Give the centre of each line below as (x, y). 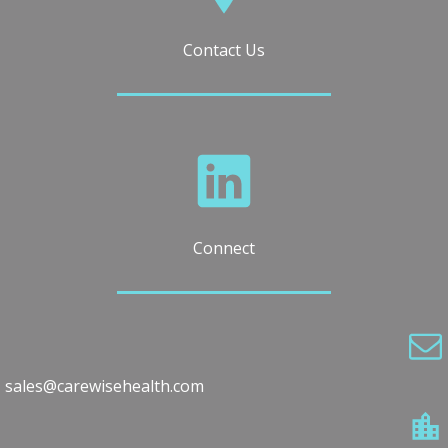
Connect (224, 248)
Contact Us (224, 50)
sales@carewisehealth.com (104, 386)
